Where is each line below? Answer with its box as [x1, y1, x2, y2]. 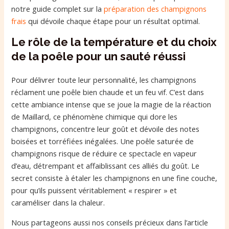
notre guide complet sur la [11, 4, 104, 14]
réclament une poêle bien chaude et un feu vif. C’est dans [11, 86, 204, 97]
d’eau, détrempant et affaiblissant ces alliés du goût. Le [11, 160, 200, 171]
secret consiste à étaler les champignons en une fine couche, [11, 172, 218, 183]
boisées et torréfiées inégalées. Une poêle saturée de [11, 135, 194, 146]
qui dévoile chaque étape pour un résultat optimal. [26, 16, 200, 27]
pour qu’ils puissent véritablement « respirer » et [11, 185, 177, 195]
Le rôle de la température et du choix [11, 35, 217, 49]
